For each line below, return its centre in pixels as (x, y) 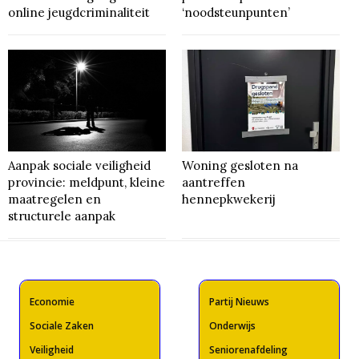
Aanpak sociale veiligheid (80, 166)
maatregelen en (55, 200)
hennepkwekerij (229, 200)
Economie (52, 302)
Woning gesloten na (240, 166)
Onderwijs (232, 326)
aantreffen (214, 183)
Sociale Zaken (62, 326)
